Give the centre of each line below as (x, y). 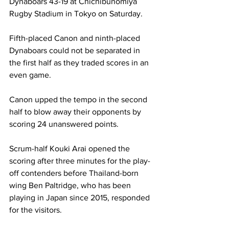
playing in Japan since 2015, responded (81, 198)
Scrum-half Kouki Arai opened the (71, 148)
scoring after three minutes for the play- (80, 161)
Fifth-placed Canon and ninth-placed (76, 38)
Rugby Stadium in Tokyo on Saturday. (77, 14)
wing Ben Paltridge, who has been (71, 185)
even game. (31, 75)
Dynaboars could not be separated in (76, 50)
